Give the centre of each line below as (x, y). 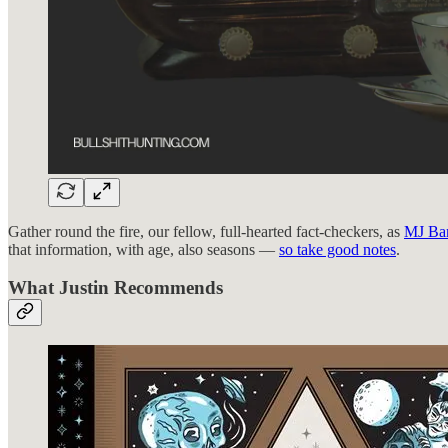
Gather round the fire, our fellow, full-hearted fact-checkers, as (206, 231)
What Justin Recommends (115, 288)
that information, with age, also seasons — (143, 249)
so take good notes (337, 249)
